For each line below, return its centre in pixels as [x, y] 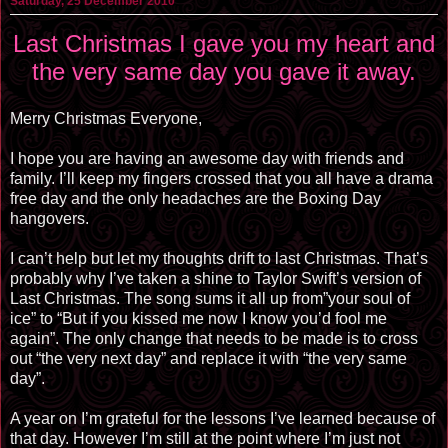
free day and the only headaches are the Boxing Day [195, 199]
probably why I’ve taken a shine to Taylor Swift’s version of [215, 279]
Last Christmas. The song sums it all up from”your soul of [210, 299]
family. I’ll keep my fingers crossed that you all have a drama [221, 179]
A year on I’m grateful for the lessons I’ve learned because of [222, 419]
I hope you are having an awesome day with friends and [207, 159]
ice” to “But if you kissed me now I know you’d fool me [198, 319]
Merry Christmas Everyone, [106, 119]
